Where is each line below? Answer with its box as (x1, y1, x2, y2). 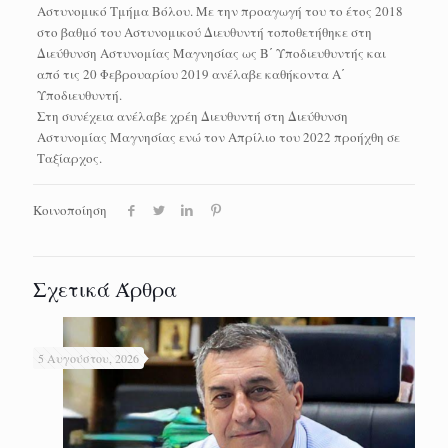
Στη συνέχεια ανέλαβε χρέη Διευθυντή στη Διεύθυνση (36, 106, 348, 125)
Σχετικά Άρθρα (33, 274, 177, 303)
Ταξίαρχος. (36, 148, 102, 167)
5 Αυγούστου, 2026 (38, 349, 139, 366)
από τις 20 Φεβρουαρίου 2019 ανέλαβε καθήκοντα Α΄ (36, 64, 345, 83)
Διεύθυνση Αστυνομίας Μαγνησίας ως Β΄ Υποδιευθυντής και (36, 43, 386, 62)
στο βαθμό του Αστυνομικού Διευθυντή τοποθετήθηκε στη (36, 22, 372, 41)
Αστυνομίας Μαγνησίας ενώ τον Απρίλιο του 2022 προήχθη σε (36, 127, 400, 146)
